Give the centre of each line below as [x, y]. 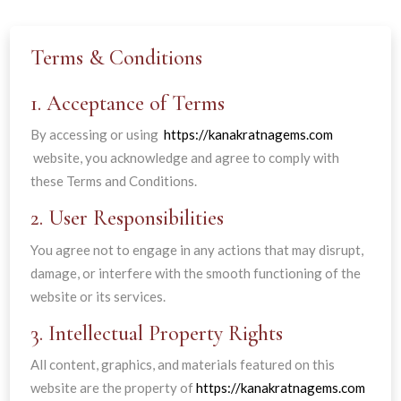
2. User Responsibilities [127, 218]
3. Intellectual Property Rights [156, 333]
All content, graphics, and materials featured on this [182, 364]
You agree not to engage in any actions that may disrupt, [196, 249]
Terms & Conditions [116, 58]
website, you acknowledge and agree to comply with [184, 158]
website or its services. [98, 296]
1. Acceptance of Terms [127, 103]
